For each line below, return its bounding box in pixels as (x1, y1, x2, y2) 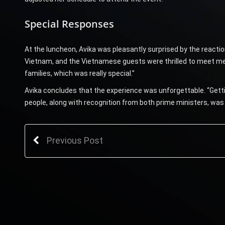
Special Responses (24, 17, 114, 31)
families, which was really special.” (24, 69, 135, 77)
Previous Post (46, 135, 103, 146)
